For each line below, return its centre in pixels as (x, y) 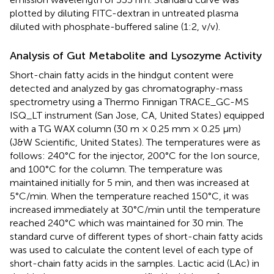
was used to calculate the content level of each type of (131, 250)
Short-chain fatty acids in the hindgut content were (122, 75)
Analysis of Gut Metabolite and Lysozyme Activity (136, 55)
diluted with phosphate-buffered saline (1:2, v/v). (115, 26)
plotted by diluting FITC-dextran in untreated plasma (124, 13)
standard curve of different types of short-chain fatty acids (136, 236)
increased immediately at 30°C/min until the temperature (135, 209)
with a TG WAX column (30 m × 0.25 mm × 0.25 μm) (125, 128)
